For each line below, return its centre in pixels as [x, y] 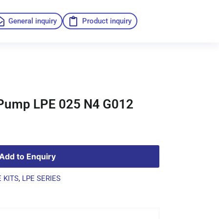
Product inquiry [107, 21]
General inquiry [32, 21]
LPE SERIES [41, 178]
